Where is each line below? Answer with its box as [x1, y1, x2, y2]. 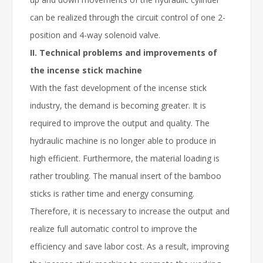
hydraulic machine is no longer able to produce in [30, 135, 216, 146]
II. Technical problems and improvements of [30, 47, 217, 58]
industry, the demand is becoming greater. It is [30, 100, 206, 111]
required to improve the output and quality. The [30, 117, 210, 129]
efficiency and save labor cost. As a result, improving [30, 241, 229, 252]
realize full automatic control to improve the [30, 223, 197, 234]
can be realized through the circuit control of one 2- [30, 12, 225, 23]
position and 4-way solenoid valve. [30, 29, 160, 41]
